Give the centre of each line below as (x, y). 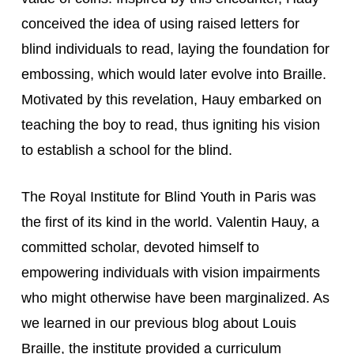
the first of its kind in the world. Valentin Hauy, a (170, 222)
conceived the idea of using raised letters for (160, 24)
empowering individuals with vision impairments (170, 273)
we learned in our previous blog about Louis (158, 323)
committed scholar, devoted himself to (140, 247)
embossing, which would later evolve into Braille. (173, 74)
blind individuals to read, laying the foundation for (175, 49)
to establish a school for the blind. (126, 150)
